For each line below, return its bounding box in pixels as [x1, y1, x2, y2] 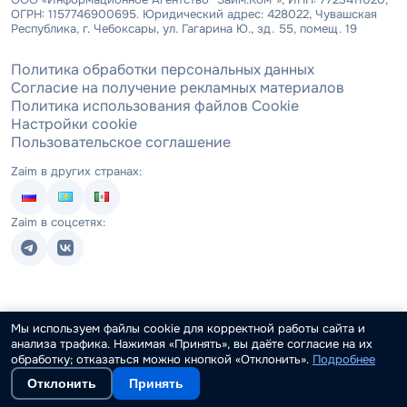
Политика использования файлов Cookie [11, 95, 299, 115]
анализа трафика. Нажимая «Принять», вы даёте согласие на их [11, 336, 372, 352]
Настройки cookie [11, 114, 137, 134]
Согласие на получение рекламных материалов [11, 77, 344, 97]
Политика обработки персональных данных [11, 59, 314, 79]
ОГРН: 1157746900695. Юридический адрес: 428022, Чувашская [11, 5, 377, 22]
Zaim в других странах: [11, 163, 142, 179]
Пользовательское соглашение [11, 132, 231, 152]
